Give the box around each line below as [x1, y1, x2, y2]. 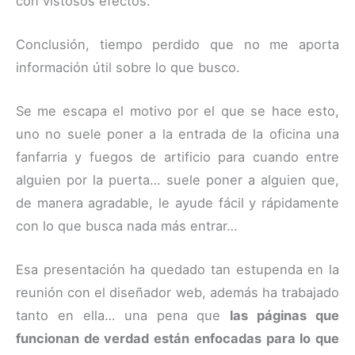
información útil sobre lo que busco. [16, 59, 240, 75]
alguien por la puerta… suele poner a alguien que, [16, 172, 339, 189]
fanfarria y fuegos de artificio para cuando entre [16, 149, 339, 166]
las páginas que [230, 307, 339, 324]
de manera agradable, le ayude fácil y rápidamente [16, 195, 339, 212]
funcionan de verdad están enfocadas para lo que [16, 330, 339, 347]
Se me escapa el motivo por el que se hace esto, [16, 103, 339, 120]
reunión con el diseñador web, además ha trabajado [16, 284, 339, 301]
